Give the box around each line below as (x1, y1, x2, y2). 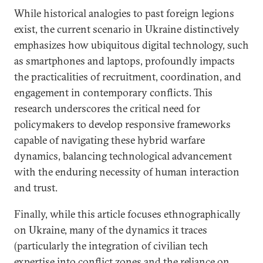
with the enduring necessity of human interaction (14, 165, 240, 178)
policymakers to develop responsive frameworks (14, 117, 231, 131)
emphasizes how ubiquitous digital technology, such (14, 38, 249, 52)
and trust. (14, 181, 58, 194)
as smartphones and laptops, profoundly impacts (14, 54, 235, 68)
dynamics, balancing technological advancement (14, 149, 232, 163)
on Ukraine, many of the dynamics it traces (14, 223, 207, 237)
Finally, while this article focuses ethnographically (14, 207, 241, 221)
